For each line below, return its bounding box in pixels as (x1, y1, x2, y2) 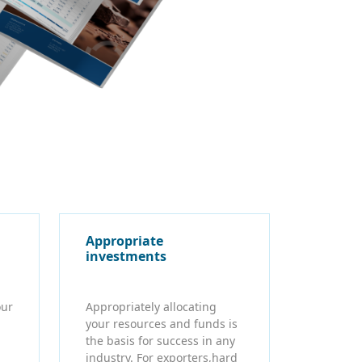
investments (86, 246, 166, 265)
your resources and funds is (86, 315, 238, 331)
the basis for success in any (86, 332, 235, 348)
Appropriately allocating (86, 298, 217, 314)
